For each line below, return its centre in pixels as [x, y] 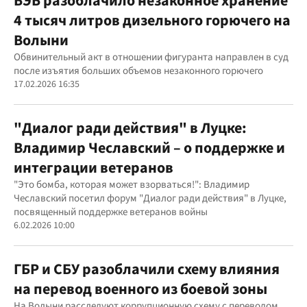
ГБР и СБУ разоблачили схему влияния [147, 269]
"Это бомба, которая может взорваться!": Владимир [132, 184]
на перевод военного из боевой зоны [140, 289]
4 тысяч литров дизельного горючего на [152, 20]
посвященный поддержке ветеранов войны [111, 212]
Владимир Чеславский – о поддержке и [149, 148]
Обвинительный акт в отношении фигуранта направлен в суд [151, 57]
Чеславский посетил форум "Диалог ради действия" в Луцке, [150, 198]
